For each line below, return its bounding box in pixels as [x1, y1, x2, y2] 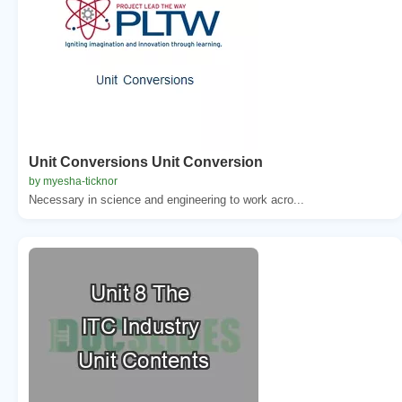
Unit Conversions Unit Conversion [29, 153, 263, 170]
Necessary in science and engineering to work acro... [29, 192, 304, 206]
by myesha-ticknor [29, 174, 118, 188]
